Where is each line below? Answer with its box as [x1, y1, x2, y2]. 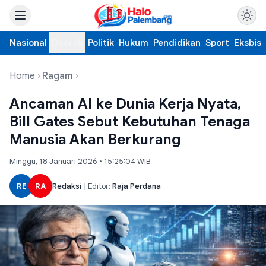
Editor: [88, 180, 112, 191]
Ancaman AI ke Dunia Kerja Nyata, [9, 95, 241, 113]
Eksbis [234, 37, 261, 48]
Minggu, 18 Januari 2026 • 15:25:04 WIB [9, 156, 150, 166]
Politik [88, 37, 114, 48]
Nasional [9, 37, 47, 48]
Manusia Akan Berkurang [9, 131, 181, 148]
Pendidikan [153, 37, 201, 48]
